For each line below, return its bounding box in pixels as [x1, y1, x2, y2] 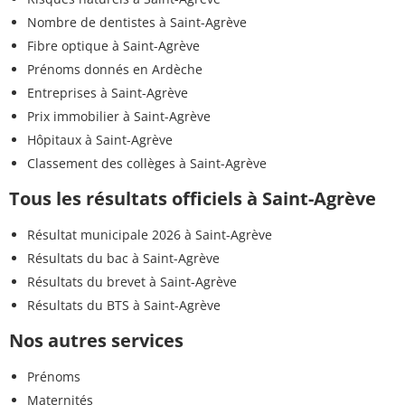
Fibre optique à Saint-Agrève [27, 37, 200, 55]
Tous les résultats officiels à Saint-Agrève [9, 186, 376, 212]
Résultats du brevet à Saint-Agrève [27, 273, 237, 291]
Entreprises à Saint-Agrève [27, 84, 188, 102]
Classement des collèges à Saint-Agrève [27, 155, 267, 173]
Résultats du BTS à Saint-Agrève [27, 297, 221, 315]
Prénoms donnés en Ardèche [27, 61, 202, 79]
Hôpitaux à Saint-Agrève [27, 131, 173, 149]
